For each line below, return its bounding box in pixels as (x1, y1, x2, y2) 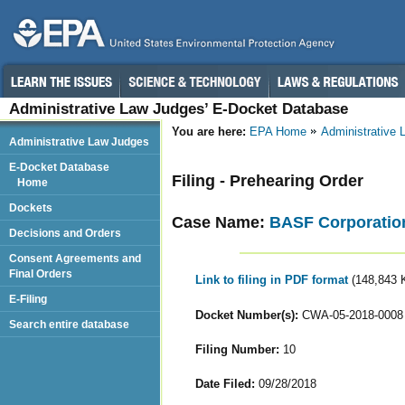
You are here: (172, 125, 246, 138)
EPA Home (250, 125, 306, 138)
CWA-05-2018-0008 (297, 307, 403, 322)
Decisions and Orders (9, 227, 121, 239)
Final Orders (9, 268, 72, 279)
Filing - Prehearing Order (172, 171, 363, 190)
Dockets (9, 202, 52, 213)
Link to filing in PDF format (194, 273, 352, 287)
